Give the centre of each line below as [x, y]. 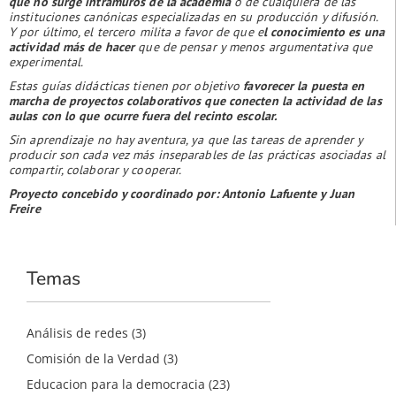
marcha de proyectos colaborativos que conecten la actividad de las [195, 100]
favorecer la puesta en [304, 85]
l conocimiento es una [324, 31]
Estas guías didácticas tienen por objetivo [126, 85]
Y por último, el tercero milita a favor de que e [136, 31]
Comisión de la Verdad [93, 358]
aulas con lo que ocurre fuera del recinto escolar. [143, 115]
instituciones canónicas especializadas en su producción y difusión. [193, 16]
